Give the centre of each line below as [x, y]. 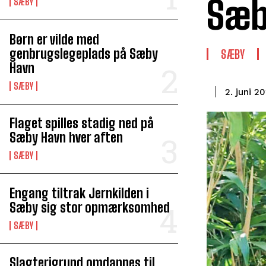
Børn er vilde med [54, 39]
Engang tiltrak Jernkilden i [79, 193]
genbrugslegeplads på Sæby [84, 53]
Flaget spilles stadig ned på [82, 123]
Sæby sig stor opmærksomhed [90, 207]
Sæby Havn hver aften [66, 137]
